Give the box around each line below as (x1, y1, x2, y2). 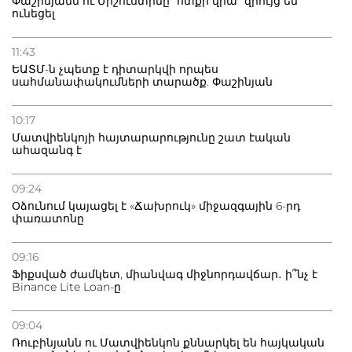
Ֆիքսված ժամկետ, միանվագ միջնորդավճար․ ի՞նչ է (12, 266, 317, 281)
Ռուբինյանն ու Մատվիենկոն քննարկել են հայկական (12, 335, 324, 350)
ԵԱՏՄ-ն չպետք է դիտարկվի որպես (12, 61, 218, 76)
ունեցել (12, 5, 55, 20)
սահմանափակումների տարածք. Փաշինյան (12, 74, 273, 89)
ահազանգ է (12, 142, 82, 157)
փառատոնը (12, 211, 84, 225)
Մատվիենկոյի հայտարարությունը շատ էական (12, 130, 291, 145)
